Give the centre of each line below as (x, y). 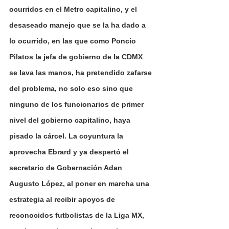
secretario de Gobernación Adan (67, 167)
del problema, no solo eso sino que (72, 88)
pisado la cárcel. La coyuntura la (67, 136)
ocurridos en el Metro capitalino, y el (74, 9)
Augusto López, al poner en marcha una (80, 183)
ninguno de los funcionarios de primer (77, 104)
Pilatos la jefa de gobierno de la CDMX (77, 56)
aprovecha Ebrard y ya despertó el (70, 152)
